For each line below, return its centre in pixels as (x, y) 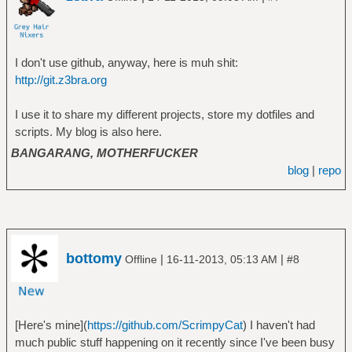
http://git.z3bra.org (60, 79)
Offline (141, 259)
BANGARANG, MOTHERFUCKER (104, 152)
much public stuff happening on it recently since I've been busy (174, 342)
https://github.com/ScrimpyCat (165, 325)
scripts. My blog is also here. (88, 131)
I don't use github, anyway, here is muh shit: (126, 62)
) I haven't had (279, 325)
